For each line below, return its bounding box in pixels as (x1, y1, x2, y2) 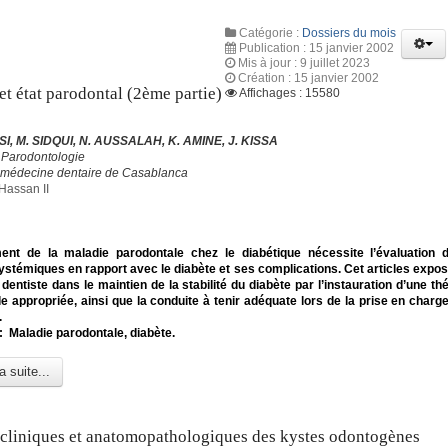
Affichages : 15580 (239, 85, 340, 100)
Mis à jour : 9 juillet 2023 (238, 55, 370, 70)
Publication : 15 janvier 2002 (239, 40, 394, 55)
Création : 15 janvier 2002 (238, 70, 379, 85)
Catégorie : (236, 25, 302, 40)
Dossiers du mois (302, 25, 396, 40)
